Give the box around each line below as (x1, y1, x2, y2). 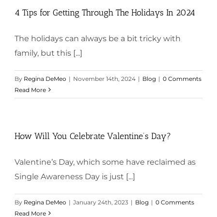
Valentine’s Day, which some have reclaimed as (15, 157, 196, 167)
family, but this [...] (15, 48, 82, 58)
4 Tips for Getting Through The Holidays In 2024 (15, 7, 195, 18)
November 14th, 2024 (73, 75, 136, 82)
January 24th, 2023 (73, 198, 128, 206)
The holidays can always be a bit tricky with (15, 33, 181, 43)
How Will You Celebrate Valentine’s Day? (15, 130, 171, 141)
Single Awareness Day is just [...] (15, 171, 135, 181)
